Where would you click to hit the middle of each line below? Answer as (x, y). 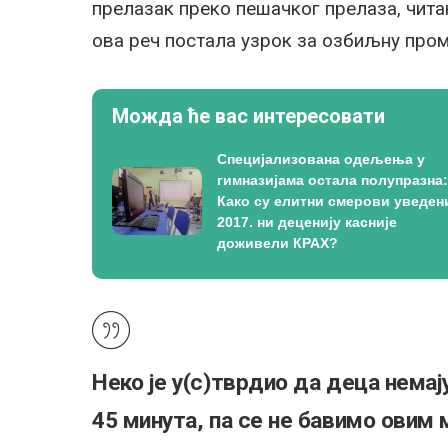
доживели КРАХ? (277, 242)
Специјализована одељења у (321, 158)
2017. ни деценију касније (307, 221)
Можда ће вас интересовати (248, 115)
